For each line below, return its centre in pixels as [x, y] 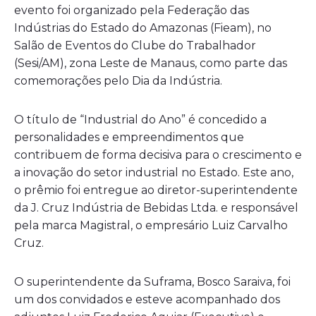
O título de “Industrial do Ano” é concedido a [140, 120]
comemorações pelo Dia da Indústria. [118, 81]
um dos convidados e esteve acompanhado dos [147, 300]
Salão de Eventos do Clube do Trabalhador [135, 46]
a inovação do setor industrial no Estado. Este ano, [154, 173]
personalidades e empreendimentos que [129, 138]
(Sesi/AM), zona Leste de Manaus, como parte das [151, 63]
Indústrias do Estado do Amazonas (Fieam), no [143, 28]
